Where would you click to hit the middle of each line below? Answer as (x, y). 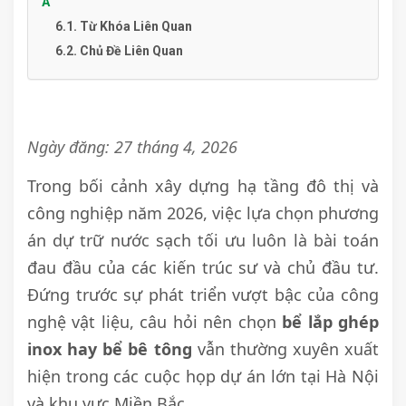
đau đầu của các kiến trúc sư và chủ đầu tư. (203, 268)
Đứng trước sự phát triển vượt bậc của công (203, 295)
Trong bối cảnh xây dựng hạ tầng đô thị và (203, 186)
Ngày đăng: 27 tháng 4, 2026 (132, 147)
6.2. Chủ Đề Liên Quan (119, 51)
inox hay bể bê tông (110, 349)
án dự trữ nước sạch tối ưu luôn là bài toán (203, 241)
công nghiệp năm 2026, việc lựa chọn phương (203, 213)
